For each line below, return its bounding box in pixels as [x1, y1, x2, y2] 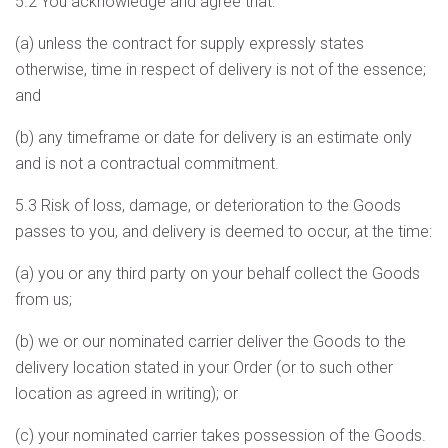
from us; [15, 290, 72, 309]
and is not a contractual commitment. [15, 154, 279, 173]
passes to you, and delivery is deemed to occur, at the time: [15, 222, 432, 241]
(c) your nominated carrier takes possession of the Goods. [15, 426, 426, 445]
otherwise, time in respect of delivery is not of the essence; [15, 60, 426, 79]
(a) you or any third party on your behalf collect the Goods [15, 264, 420, 283]
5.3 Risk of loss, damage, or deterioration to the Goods [15, 196, 401, 215]
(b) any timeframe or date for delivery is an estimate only [15, 128, 412, 147]
